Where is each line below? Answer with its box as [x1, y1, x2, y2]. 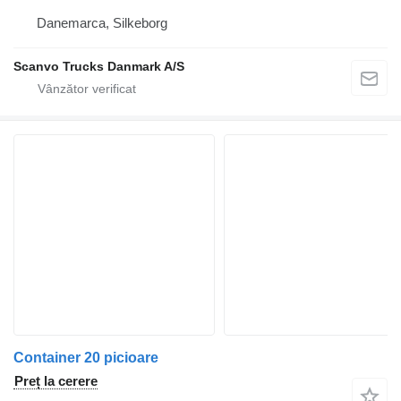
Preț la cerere [14, 372, 98, 388]
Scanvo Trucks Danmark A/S [13, 58, 184, 73]
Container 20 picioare [13, 349, 158, 365]
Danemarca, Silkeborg [37, 14, 167, 30]
